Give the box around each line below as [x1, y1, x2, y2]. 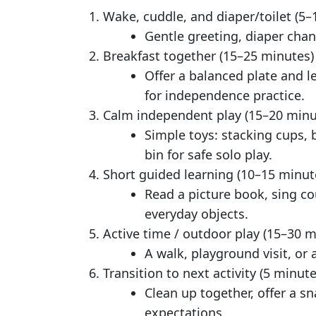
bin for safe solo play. [145, 146, 272, 163]
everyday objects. [145, 205, 248, 222]
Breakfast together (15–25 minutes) [103, 47, 314, 64]
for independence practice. [145, 87, 305, 104]
